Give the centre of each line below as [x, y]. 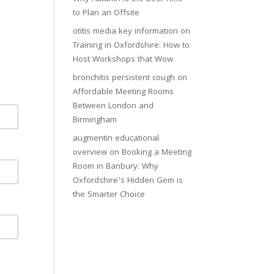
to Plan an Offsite [106, 13]
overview [90, 153]
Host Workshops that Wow [123, 60]
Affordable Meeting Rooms [124, 92]
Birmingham [95, 120]
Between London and [113, 106]
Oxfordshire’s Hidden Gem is [128, 181]
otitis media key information [126, 32]
